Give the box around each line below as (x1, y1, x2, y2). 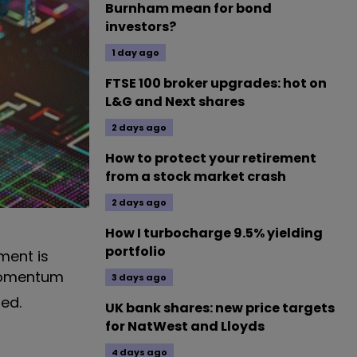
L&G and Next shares (105, 92, 245, 111)
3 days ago (112, 271, 167, 284)
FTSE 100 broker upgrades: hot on (105, 74, 327, 92)
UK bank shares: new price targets (105, 299, 335, 317)
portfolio (105, 242, 166, 261)
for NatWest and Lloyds (105, 317, 265, 335)
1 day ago (112, 46, 159, 59)
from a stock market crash (105, 167, 286, 186)
